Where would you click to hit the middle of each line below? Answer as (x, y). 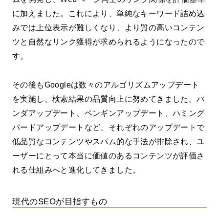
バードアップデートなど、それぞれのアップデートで (109, 128)
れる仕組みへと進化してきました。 (77, 170)
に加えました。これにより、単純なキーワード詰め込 (109, 14)
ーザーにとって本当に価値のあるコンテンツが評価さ (109, 156)
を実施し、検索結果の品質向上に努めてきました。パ (109, 99)
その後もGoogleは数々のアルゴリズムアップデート (106, 85)
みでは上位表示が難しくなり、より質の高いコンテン (109, 28)
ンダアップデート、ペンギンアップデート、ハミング (109, 113)
